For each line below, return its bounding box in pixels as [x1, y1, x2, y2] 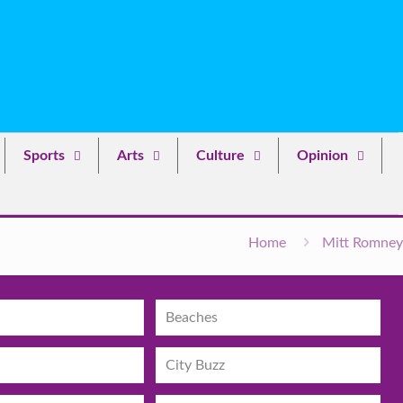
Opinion [297, 148, 348, 163]
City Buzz [166, 357, 226, 372]
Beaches [166, 309, 219, 325]
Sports [23, 148, 65, 163]
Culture [196, 148, 245, 163]
